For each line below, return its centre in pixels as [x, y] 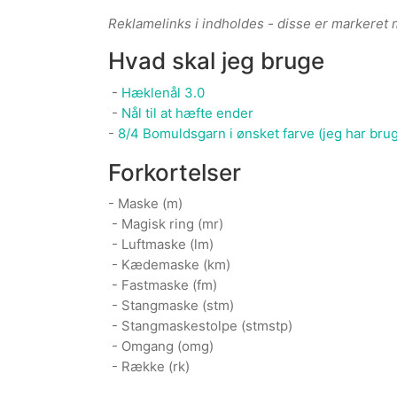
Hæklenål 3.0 [163, 92]
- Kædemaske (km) [169, 265]
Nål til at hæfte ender [187, 113]
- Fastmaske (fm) [163, 285]
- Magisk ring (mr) [166, 224]
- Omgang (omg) [161, 346]
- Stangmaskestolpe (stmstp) [200, 326]
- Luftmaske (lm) [161, 245]
